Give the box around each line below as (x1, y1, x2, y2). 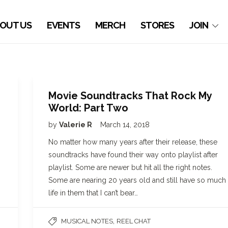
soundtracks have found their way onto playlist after (48, 151, 218, 159)
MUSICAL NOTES (61, 217, 113, 225)
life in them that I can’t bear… (48, 189, 138, 197)
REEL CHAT (117, 217, 151, 225)
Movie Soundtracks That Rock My (48, 90, 212, 102)
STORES (140, 20, 175, 31)
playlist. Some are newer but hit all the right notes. (48, 163, 212, 172)
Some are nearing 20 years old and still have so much (48, 176, 226, 184)
